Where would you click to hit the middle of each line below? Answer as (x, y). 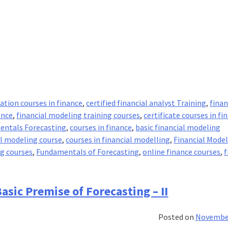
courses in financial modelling (118, 139)
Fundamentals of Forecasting (88, 151)
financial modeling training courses (78, 115)
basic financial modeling (178, 127)
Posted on (177, 217)
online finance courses (182, 151)
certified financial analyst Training (146, 103)
